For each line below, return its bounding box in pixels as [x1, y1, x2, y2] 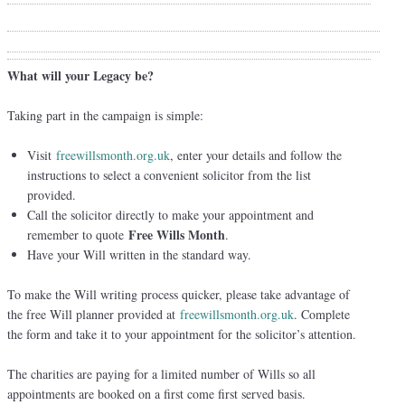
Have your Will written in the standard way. [27, 245, 251, 263]
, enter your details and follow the [170, 146, 342, 164]
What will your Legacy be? [7, 65, 154, 85]
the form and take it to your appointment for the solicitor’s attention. [7, 325, 356, 343]
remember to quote [27, 225, 128, 243]
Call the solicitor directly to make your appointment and [27, 205, 314, 223]
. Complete [294, 305, 350, 323]
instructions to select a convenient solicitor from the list [27, 165, 311, 184]
